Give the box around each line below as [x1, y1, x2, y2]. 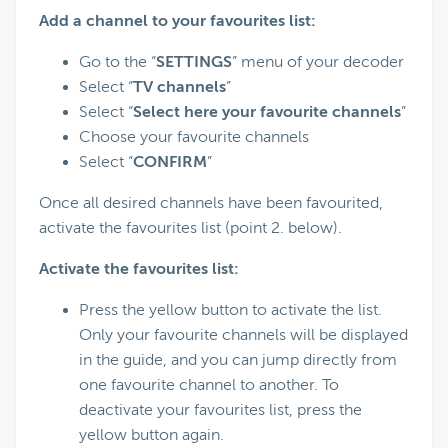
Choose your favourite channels [79, 128, 309, 146]
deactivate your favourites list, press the [79, 401, 362, 419]
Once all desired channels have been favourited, [39, 194, 383, 212]
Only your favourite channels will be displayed [79, 326, 408, 344]
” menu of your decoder [232, 53, 404, 71]
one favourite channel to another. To [79, 376, 339, 394]
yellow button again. [79, 426, 224, 444]
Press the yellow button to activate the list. [79, 301, 382, 319]
